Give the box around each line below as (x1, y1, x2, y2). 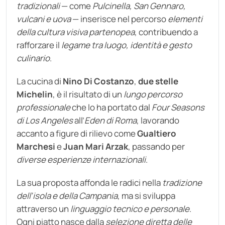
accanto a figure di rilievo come (17, 128, 137, 139)
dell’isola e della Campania (17, 190, 118, 201)
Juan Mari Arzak (63, 141, 128, 152)
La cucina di (17, 75, 63, 87)
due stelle (138, 75, 178, 87)
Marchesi (17, 141, 55, 152)
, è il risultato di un (53, 88, 124, 100)
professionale (17, 101, 70, 113)
